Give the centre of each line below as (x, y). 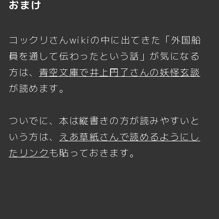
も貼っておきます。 (94, 153)
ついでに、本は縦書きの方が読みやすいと (104, 120)
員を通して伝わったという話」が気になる (104, 56)
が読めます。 (39, 88)
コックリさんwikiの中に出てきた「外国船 (105, 40)
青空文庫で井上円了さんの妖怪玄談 (120, 72)
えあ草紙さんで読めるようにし (130, 136)
